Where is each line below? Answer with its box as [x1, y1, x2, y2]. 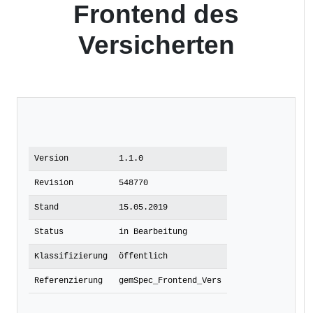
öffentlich [119, 251, 168, 261]
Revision [34, 177, 73, 188]
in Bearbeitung [119, 226, 187, 237]
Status [34, 226, 64, 237]
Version [34, 153, 68, 163]
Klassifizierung [34, 251, 108, 261]
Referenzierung [34, 275, 103, 286]
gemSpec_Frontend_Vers [119, 275, 221, 286]
